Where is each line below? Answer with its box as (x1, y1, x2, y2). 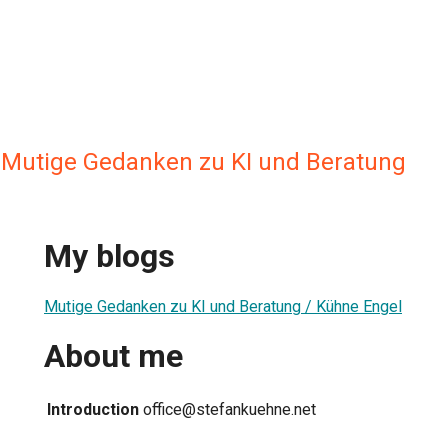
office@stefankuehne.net (143, 399, 316, 419)
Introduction (47, 399, 139, 419)
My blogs (44, 237, 175, 276)
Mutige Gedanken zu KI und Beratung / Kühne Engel (44, 296, 402, 316)
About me (44, 337, 183, 376)
